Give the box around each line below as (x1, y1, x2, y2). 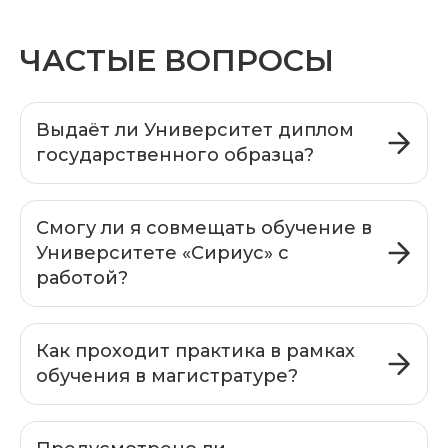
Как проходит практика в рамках (36, 339, 355, 362)
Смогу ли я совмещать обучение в (36, 216, 372, 239)
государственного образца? (36, 143, 314, 166)
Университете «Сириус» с (36, 241, 289, 264)
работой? (36, 266, 128, 289)
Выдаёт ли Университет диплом (36, 118, 354, 141)
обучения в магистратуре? (36, 364, 298, 387)
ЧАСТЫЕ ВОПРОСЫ (20, 41, 334, 79)
